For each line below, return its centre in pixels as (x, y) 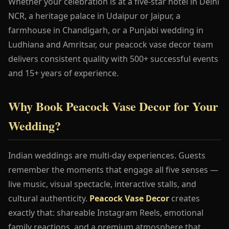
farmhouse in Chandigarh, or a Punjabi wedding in (106, 30)
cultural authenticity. (49, 198)
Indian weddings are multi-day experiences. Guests (107, 155)
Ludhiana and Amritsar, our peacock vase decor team (111, 44)
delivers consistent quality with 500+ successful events (113, 59)
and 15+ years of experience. (63, 73)
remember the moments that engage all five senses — (113, 169)
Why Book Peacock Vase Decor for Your (113, 106)
